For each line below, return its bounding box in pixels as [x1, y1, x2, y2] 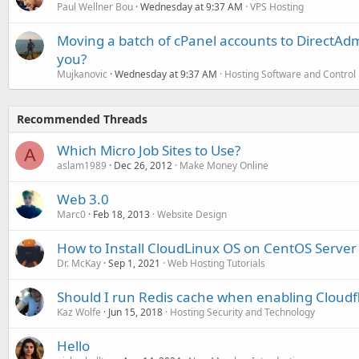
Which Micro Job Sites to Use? [57, 140, 240, 159]
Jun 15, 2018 [108, 305, 163, 319]
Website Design [157, 207, 227, 221]
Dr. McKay [57, 256, 101, 270]
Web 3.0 [57, 189, 109, 208]
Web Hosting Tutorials [167, 256, 265, 270]
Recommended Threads [17, 111, 147, 127]
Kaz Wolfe [57, 305, 101, 319]
